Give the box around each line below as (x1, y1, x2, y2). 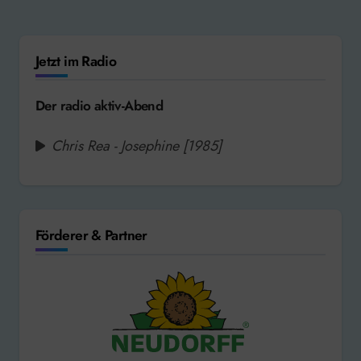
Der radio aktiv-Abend (35, 96, 164, 116)
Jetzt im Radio (35, 50, 117, 72)
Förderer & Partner (35, 225, 147, 247)
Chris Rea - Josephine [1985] (52, 135, 222, 157)
